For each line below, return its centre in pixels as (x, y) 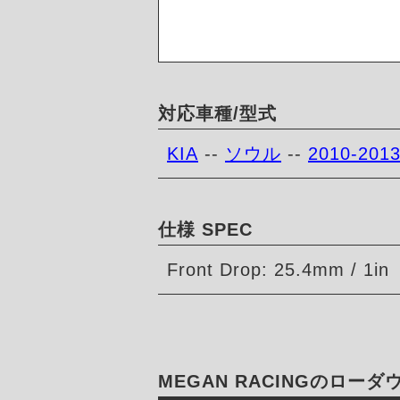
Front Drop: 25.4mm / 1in (278, 270)
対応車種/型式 (217, 114)
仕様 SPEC (205, 230)
